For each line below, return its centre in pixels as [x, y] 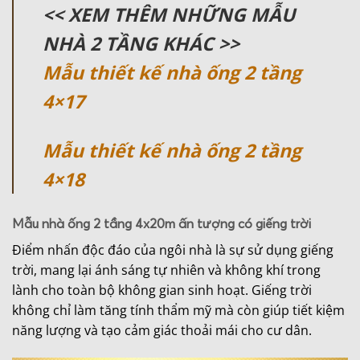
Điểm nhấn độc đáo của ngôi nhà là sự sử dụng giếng [173, 250]
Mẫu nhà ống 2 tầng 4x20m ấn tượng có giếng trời [162, 224]
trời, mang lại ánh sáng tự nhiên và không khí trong [166, 270]
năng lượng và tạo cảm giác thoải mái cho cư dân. [162, 331]
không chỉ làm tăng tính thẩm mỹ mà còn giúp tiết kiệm [178, 311]
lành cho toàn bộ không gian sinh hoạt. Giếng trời [162, 290]
